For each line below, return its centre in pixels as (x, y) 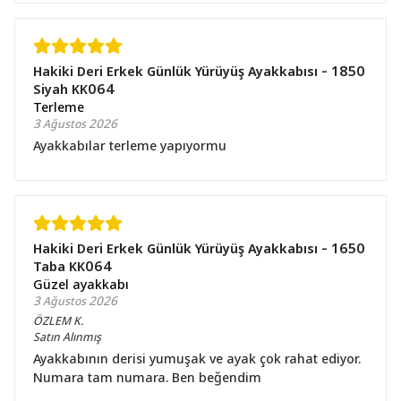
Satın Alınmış (67, 336)
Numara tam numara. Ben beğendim (147, 377)
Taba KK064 (73, 266)
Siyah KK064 (74, 89)
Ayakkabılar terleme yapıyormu (130, 145)
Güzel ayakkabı (81, 284)
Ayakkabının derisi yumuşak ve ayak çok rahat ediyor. (197, 358)
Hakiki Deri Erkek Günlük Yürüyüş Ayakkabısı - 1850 (199, 71)
